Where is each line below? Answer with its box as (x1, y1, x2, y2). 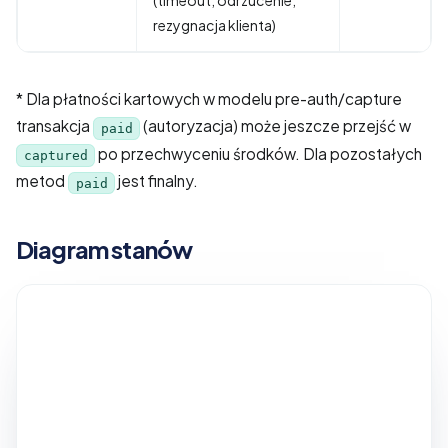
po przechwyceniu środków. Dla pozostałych (95, 143, 423, 163)
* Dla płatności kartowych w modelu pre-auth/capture (16, 89, 402, 109)
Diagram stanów (16, 234, 193, 265)
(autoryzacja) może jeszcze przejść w (140, 116, 412, 136)
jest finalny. (115, 171, 199, 191)
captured (23, 148, 88, 164)
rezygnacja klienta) (153, 16, 276, 35)
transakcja (16, 116, 93, 136)
